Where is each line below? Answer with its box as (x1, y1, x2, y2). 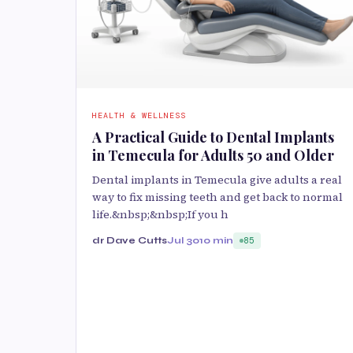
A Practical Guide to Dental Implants (92, 128, 334, 147)
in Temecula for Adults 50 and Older (92, 146, 334, 165)
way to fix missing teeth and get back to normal (92, 189, 343, 206)
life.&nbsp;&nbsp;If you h (92, 206, 229, 223)
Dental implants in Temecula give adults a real (92, 172, 342, 188)
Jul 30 (167, 235, 199, 247)
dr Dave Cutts (92, 235, 167, 247)
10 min (199, 235, 233, 247)
